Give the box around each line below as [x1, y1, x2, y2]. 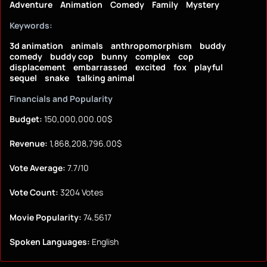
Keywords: [10, 20, 52, 32]
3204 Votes [58, 187, 103, 198]
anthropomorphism [111, 40, 192, 52]
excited [135, 61, 166, 73]
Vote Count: [10, 187, 58, 198]
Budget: [10, 113, 42, 125]
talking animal [77, 72, 135, 84]
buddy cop [50, 51, 94, 63]
